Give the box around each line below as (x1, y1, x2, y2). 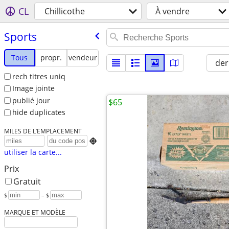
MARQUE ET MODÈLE (4, 208, 65, 217)
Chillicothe (44, 6, 85, 17)
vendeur (68, 52, 97, 62)
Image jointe (12, 83, 55, 94)
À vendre (155, 6, 190, 17)
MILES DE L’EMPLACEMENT (4, 127, 82, 135)
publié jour (12, 95, 50, 105)
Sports (4, 29, 37, 44)
